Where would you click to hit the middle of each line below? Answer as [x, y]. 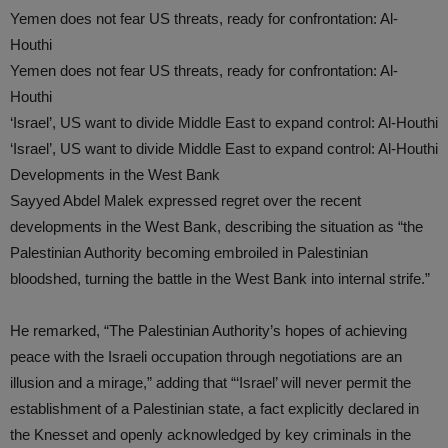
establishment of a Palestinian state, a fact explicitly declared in [214, 408]
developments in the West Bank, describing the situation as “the [216, 226]
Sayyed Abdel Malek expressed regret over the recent [185, 200]
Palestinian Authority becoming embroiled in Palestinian [189, 252]
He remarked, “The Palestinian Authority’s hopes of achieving [208, 330]
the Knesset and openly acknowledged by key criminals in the [210, 434]
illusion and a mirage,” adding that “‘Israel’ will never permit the [210, 382]
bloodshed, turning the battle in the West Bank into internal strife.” [220, 278]
